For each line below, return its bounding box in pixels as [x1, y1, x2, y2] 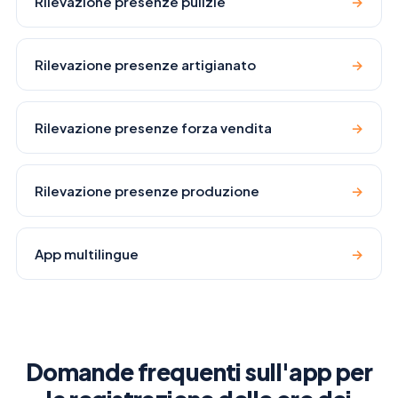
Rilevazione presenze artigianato [35, 56, 256, 74]
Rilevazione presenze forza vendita [35, 119, 272, 137]
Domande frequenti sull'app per [25, 357, 373, 387]
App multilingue [35, 245, 139, 263]
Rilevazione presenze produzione [35, 182, 259, 200]
